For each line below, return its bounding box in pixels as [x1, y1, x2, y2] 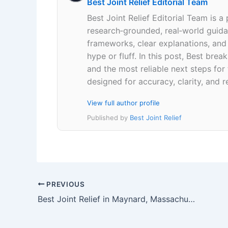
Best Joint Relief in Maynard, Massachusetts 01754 [188, 193, 195, 204]
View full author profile [87, 98, 160, 107]
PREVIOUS [44, 180, 85, 188]
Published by [87, 113, 130, 122]
